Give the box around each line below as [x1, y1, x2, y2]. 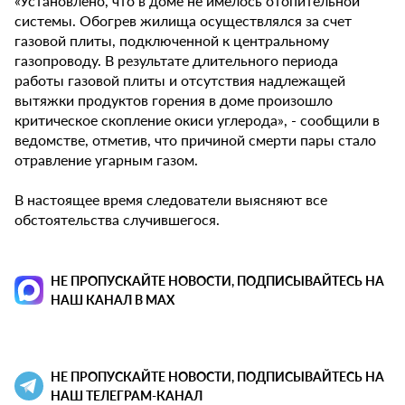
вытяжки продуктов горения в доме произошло [14, 89, 333, 110]
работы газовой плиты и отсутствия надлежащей [14, 69, 345, 90]
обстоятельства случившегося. [14, 208, 220, 230]
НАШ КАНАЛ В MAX [51, 289, 174, 308]
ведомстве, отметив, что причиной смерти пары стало [14, 128, 376, 150]
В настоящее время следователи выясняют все [14, 188, 327, 210]
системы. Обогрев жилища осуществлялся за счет [14, 9, 352, 31]
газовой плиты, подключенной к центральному [14, 29, 329, 51]
